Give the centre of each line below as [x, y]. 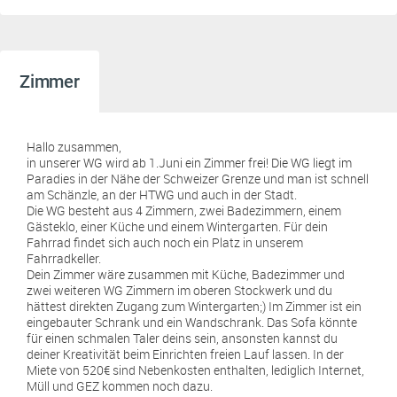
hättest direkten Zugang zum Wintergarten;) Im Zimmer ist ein [194, 306]
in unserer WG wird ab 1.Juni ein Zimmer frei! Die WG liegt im [189, 163]
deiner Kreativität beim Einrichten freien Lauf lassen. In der [185, 354]
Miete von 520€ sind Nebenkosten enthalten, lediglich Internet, [195, 370]
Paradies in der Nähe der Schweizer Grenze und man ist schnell [198, 179]
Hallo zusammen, [74, 147]
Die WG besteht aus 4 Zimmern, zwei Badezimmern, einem [184, 210]
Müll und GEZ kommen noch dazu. [120, 386]
